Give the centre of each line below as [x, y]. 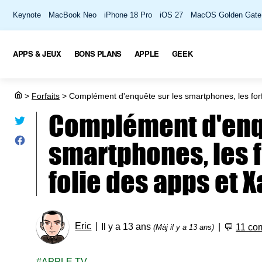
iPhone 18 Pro [128, 15]
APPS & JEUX [37, 53]
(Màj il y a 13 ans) [184, 227]
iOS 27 [171, 15]
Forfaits [46, 96]
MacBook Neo [73, 15]
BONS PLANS [98, 53]
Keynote [27, 15]
